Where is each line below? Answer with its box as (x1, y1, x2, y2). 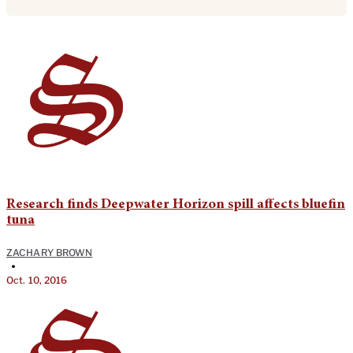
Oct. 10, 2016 (6, 274, 68, 287)
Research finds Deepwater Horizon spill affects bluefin (6, 198, 345, 213)
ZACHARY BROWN (6, 247, 93, 259)
